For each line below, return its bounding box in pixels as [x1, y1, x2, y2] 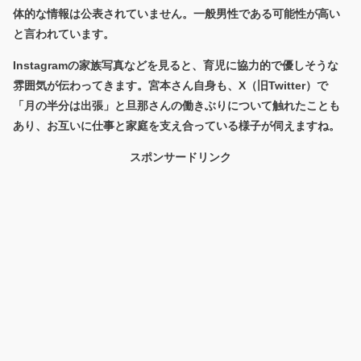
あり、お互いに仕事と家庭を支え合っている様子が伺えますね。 [13, 118, 340, 132]
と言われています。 [13, 27, 114, 40]
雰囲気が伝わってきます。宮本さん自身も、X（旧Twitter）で [13, 78, 328, 92]
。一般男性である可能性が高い [182, 6, 340, 20]
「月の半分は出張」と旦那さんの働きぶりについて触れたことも [13, 98, 340, 112]
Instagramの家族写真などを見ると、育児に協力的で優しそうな [13, 58, 338, 72]
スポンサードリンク [130, 150, 231, 164]
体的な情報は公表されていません [13, 6, 182, 20]
